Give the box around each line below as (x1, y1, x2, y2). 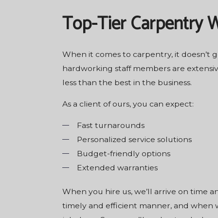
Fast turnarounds (76, 120, 145, 130)
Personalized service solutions (76, 134, 192, 144)
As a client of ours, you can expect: (62, 99, 194, 109)
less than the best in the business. (62, 77, 192, 87)
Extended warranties (76, 163, 158, 172)
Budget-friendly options (76, 148, 170, 158)
